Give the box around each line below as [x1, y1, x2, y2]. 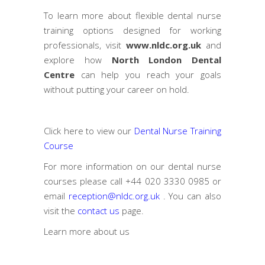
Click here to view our [44, 124, 134, 137]
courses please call [44, 174, 126, 187]
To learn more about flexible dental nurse [44, 9, 221, 21]
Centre [44, 68, 75, 80]
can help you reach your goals [75, 68, 221, 80]
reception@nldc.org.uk [68, 189, 160, 202]
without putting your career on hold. [44, 83, 189, 95]
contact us [77, 204, 119, 216]
